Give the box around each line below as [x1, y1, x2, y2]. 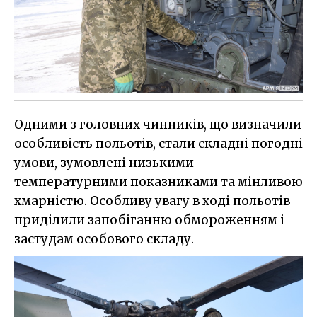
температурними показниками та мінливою [14, 174, 303, 190]
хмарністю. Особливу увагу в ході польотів [14, 193, 290, 209]
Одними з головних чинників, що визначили [14, 117, 301, 133]
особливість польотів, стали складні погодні [14, 136, 303, 152]
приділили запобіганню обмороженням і [14, 212, 284, 229]
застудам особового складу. [14, 231, 194, 248]
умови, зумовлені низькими [14, 155, 194, 171]
